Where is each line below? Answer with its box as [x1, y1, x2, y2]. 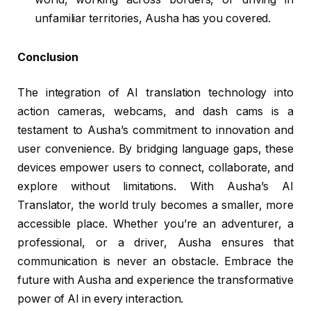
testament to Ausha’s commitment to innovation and [17, 124, 294, 137]
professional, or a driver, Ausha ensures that [17, 236, 294, 250]
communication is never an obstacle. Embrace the [17, 255, 294, 269]
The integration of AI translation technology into [17, 86, 294, 100]
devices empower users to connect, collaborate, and [17, 161, 294, 175]
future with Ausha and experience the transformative [17, 274, 294, 287]
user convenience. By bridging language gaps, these [17, 142, 294, 156]
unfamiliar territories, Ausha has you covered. [35, 11, 271, 25]
